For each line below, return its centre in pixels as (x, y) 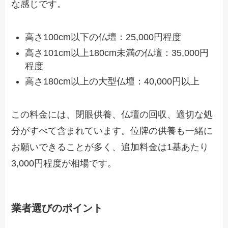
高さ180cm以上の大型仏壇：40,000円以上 (112, 82)
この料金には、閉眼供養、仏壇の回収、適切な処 (112, 114)
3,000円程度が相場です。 (64, 163)
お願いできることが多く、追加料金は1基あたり (110, 147)
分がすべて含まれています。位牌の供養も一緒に (112, 131)
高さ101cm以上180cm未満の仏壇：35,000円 (117, 53)
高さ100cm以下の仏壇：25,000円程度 (103, 37)
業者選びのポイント (57, 208)
